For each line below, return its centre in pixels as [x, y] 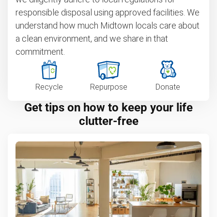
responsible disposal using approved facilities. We [108, 12]
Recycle [49, 87]
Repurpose [108, 87]
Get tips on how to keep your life [108, 108]
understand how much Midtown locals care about [108, 25]
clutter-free [108, 121]
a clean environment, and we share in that [92, 39]
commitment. [40, 52]
